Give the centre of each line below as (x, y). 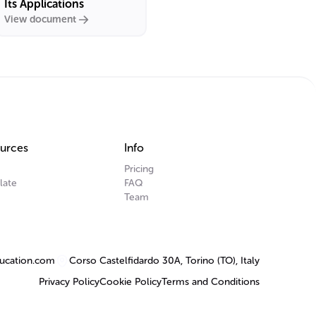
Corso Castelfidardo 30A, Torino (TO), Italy (164, 261)
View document (40, 19)
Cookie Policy (130, 282)
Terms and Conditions (211, 282)
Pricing (139, 169)
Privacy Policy (69, 282)
